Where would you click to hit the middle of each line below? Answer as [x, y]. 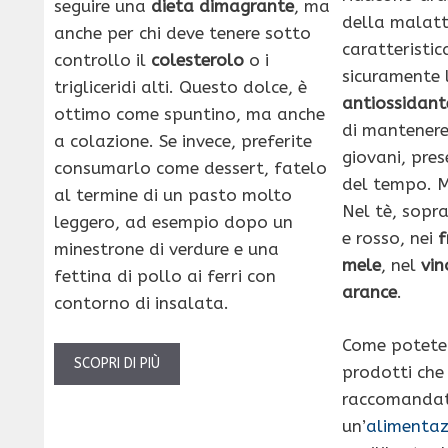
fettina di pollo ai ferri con [165, 276]
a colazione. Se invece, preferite [183, 141]
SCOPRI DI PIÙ [117, 363]
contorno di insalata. [141, 303]
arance [370, 292]
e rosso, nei [390, 238]
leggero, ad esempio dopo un [173, 222]
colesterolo [197, 60]
